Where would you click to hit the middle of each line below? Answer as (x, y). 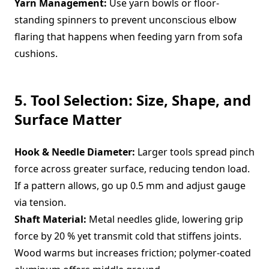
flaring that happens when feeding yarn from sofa (128, 37)
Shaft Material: (50, 219)
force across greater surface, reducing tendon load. (132, 169)
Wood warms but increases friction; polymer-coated (133, 253)
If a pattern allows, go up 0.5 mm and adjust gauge (130, 186)
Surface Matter (68, 119)
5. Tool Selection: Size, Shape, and (133, 100)
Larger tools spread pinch (195, 152)
